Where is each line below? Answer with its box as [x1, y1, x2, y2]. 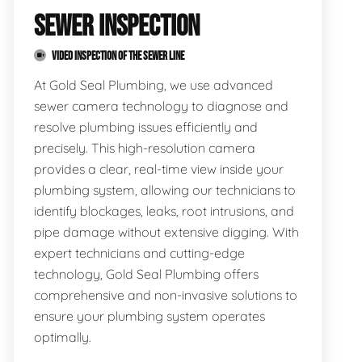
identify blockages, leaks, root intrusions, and [33, 203, 294, 219]
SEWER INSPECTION [33, 10, 200, 44]
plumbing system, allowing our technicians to [33, 182, 296, 198]
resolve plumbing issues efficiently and [33, 119, 258, 135]
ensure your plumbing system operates [33, 308, 265, 324]
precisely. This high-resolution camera [33, 140, 255, 156]
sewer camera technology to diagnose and [33, 98, 288, 114]
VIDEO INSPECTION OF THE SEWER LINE [49, 49, 184, 63]
